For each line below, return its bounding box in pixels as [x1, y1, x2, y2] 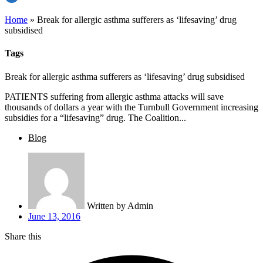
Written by [87, 200, 127, 211]
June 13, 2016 [28, 211, 80, 221]
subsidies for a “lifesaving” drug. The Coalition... [5, 112, 186, 123]
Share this [5, 231, 41, 241]
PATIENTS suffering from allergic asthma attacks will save [5, 91, 224, 102]
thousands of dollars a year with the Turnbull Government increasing [5, 102, 258, 112]
